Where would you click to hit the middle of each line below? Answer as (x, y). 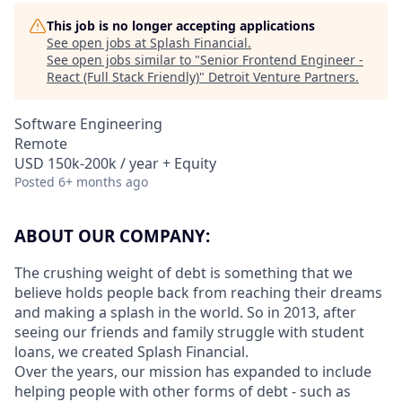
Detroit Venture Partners (282, 77)
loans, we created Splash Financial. (131, 351)
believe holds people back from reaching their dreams (198, 292)
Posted (35, 182)
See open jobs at (98, 43)
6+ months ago (103, 182)
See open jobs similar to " (123, 60)
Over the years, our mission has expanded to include (193, 371)
